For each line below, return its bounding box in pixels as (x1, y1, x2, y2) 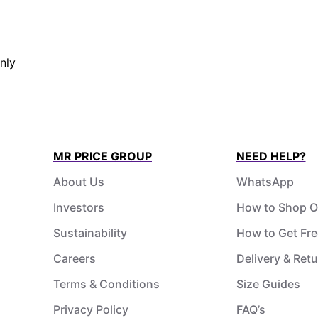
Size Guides (236, 276, 300, 291)
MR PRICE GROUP (53, 148, 152, 163)
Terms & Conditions (53, 276, 160, 291)
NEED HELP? (236, 148, 306, 163)
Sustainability (53, 225, 127, 240)
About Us (53, 174, 104, 189)
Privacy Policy (53, 302, 128, 317)
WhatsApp (236, 174, 294, 189)
